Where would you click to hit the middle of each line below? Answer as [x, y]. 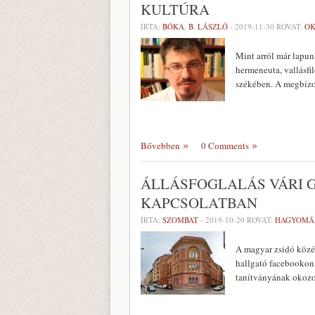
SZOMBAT [180, 220]
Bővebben [160, 146]
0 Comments [225, 146]
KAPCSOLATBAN [199, 202]
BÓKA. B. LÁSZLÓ [195, 26]
